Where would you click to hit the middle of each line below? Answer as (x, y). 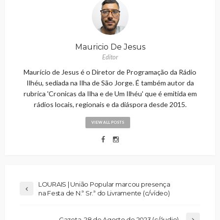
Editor (110, 57)
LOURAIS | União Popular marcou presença (104, 184)
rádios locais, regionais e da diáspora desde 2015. (110, 104)
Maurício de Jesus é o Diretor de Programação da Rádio (110, 72)
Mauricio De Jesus (110, 47)
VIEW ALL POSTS (108, 122)
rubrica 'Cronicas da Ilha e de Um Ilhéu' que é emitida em (110, 93)
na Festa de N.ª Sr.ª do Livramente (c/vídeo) (104, 193)
